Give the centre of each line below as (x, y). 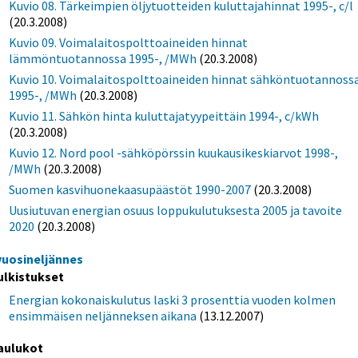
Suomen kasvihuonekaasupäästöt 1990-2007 (130, 190)
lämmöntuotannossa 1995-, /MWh (103, 59)
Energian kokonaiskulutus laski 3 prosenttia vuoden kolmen (173, 300)
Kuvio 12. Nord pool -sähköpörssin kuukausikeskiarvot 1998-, (174, 153)
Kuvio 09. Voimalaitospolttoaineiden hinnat (129, 43)
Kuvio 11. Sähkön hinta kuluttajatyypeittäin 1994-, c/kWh (164, 116)
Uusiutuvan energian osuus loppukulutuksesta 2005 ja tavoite (176, 211)
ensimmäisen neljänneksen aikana (103, 316)
